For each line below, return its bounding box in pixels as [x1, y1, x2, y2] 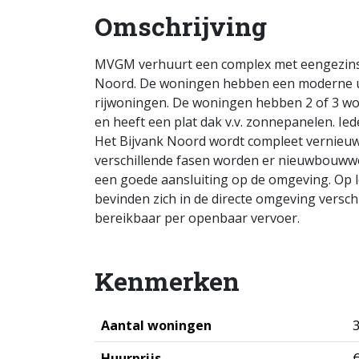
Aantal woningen [101, 317, 212, 334]
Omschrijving [95, 9, 267, 43]
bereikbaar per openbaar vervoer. [95, 209, 300, 227]
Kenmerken [95, 264, 240, 298]
